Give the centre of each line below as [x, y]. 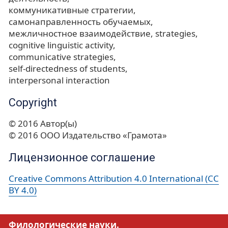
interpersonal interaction [59, 80]
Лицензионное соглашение [82, 158]
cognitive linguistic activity [61, 45]
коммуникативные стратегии [71, 10]
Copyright [33, 103]
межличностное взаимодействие [80, 34]
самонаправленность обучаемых [80, 22]
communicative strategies [61, 57]
